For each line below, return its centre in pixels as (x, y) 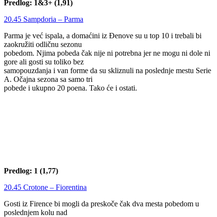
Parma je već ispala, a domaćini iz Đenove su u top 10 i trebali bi (103, 35)
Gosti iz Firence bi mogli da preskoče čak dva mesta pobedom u (101, 204)
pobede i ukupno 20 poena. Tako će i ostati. (70, 88)
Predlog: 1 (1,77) (31, 171)
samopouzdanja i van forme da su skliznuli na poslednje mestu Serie (108, 70)
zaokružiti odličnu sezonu (43, 44)
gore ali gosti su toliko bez (44, 62)
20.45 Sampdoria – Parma (44, 19)
